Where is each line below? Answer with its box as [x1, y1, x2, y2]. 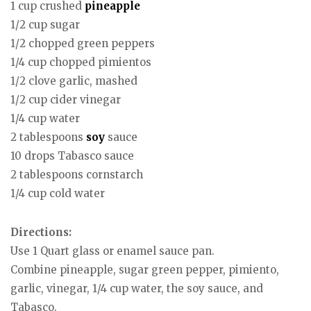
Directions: [10, 226, 72, 239]
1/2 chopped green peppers [10, 36, 155, 50]
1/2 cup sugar [10, 17, 80, 31]
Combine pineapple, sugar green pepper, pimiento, [10, 263, 279, 277]
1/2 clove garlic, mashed [10, 74, 137, 87]
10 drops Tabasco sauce [10, 149, 134, 162]
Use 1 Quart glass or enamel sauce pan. [10, 244, 215, 258]
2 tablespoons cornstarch [10, 167, 143, 181]
